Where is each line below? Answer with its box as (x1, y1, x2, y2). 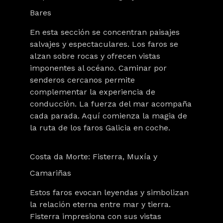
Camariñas (30, 168, 71, 178)
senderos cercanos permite (30, 75, 135, 85)
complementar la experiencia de (30, 87, 155, 97)
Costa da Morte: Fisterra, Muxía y (30, 152, 157, 161)
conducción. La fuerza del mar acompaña (30, 99, 192, 109)
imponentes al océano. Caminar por (30, 63, 167, 73)
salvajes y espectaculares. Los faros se (30, 39, 178, 49)
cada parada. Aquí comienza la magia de (30, 111, 187, 120)
